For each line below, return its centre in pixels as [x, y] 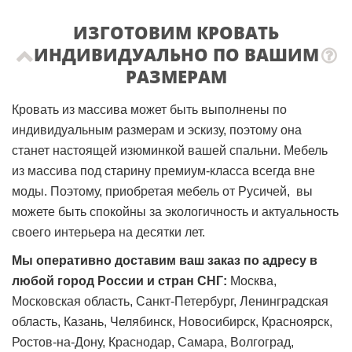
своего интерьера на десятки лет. [108, 232]
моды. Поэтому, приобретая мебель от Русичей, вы [162, 191]
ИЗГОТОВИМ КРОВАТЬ [176, 32]
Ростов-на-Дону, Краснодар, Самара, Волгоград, [153, 342]
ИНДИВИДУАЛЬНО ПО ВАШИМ [176, 54]
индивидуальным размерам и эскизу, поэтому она [157, 130]
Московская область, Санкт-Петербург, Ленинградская [170, 301]
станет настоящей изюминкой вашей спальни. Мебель [170, 150]
